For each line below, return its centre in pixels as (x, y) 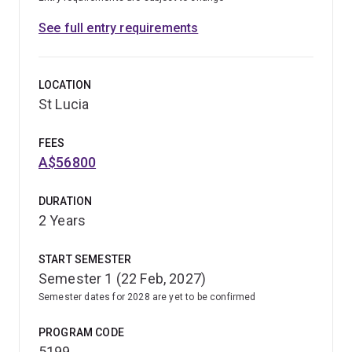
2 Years (62, 220)
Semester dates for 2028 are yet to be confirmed (147, 297)
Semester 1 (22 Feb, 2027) (122, 278)
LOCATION (65, 84)
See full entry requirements (119, 27)
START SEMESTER (85, 259)
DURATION (66, 201)
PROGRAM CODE (81, 332)
